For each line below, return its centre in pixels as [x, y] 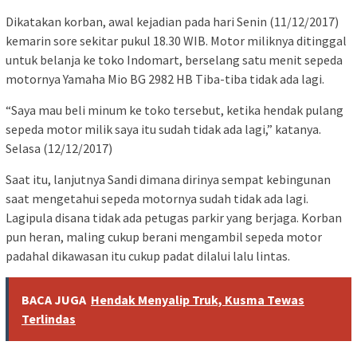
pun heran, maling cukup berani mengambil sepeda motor [164, 237]
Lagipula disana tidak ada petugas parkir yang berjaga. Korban [174, 218]
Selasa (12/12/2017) [59, 149]
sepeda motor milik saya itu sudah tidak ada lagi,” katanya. [163, 129]
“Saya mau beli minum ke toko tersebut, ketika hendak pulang [175, 110]
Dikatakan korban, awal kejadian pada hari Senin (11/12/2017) [172, 22]
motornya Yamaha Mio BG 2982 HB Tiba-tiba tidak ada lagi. [165, 79]
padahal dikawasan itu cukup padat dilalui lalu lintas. [148, 256]
